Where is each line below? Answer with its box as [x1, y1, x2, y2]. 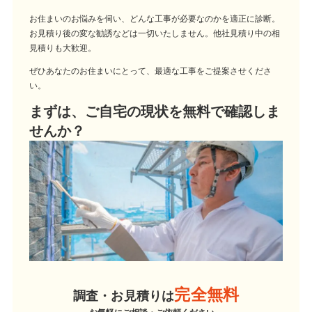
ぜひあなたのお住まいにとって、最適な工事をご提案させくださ [29, 65, 272, 76]
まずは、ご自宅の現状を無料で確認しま [29, 103, 281, 119]
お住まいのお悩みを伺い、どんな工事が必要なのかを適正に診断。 [29, 13, 281, 24]
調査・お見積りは [72, 288, 175, 303]
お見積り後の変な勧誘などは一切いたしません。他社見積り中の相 [29, 28, 281, 38]
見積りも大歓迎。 [29, 42, 97, 53]
